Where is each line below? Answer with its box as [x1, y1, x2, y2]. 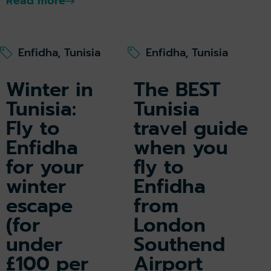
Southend [134, 230, 225, 260]
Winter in [6, 75, 93, 105]
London [134, 211, 206, 241]
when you [134, 133, 228, 163]
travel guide [134, 114, 248, 144]
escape [6, 191, 73, 221]
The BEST [134, 75, 221, 105]
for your [6, 152, 83, 183]
